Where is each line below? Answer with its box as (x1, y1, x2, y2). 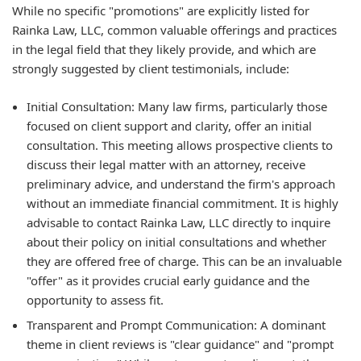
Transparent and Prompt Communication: (27, 317, 257, 334)
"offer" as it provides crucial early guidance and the (27, 272, 309, 288)
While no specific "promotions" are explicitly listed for (12, 2, 309, 19)
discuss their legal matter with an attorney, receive (27, 156, 305, 172)
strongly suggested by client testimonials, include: (12, 60, 289, 77)
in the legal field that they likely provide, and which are (12, 41, 316, 58)
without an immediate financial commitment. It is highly (27, 194, 338, 211)
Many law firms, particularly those (135, 98, 327, 114)
